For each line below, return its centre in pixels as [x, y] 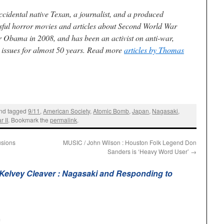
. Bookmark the [29, 120]
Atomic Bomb [111, 111]
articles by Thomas [154, 50]
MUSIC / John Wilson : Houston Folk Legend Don [130, 142]
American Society [67, 111]
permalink [64, 120]
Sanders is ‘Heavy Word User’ [149, 151]
